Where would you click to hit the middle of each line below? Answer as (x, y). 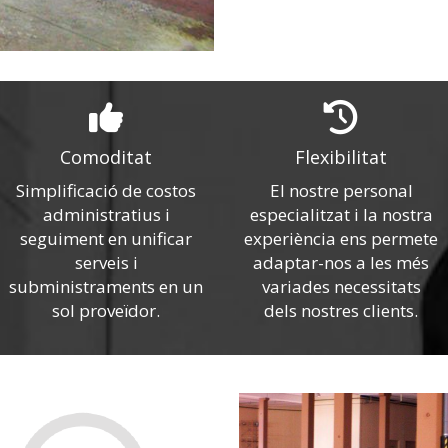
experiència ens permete (341, 238)
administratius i (106, 214)
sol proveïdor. (106, 310)
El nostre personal (341, 190)
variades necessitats (341, 286)
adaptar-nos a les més (341, 262)
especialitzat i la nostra (341, 214)
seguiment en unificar (106, 238)
